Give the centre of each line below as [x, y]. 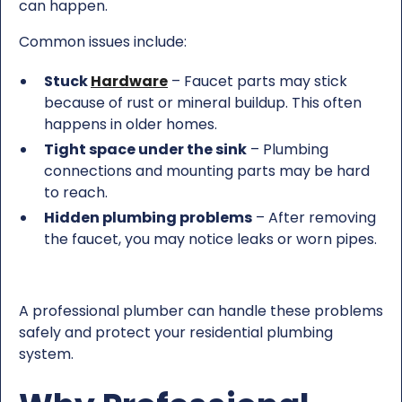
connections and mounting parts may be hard [207, 170]
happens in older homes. [131, 124]
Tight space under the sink [145, 149]
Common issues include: [103, 41]
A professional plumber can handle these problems [201, 310]
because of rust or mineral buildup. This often [203, 102]
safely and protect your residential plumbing [176, 332]
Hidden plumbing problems [148, 217]
